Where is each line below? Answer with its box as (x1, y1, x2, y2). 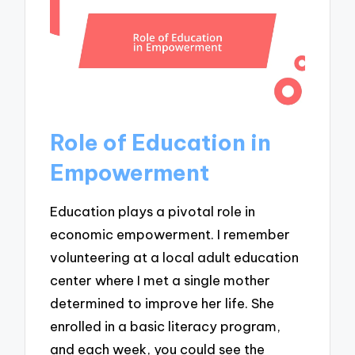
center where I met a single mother (50, 272, 271, 289)
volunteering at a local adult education (50, 249, 300, 266)
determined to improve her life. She (50, 295, 275, 312)
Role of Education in (50, 128, 272, 156)
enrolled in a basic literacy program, (50, 318, 281, 335)
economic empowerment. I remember (50, 226, 291, 243)
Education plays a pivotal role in (50, 203, 256, 220)
